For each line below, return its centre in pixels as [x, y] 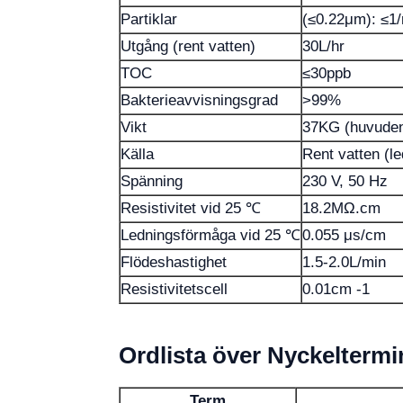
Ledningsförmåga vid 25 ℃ [210, 235]
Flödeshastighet [174, 262]
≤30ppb [327, 73]
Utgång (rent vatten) [188, 46]
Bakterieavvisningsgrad [199, 100]
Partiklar [149, 19]
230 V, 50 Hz [345, 181]
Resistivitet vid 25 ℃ [191, 208]
